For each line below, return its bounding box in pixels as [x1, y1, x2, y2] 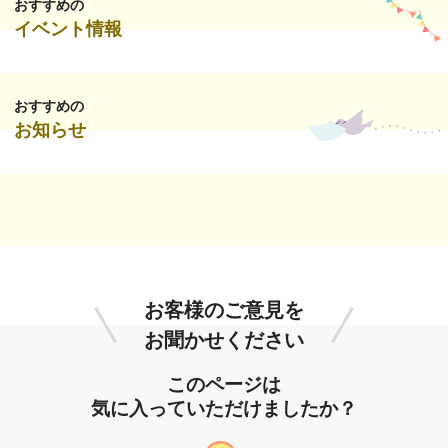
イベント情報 [14, 19, 123, 40]
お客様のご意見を [144, 299, 304, 322]
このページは [167, 374, 281, 396]
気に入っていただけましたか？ [91, 398, 357, 420]
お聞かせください [144, 329, 304, 352]
